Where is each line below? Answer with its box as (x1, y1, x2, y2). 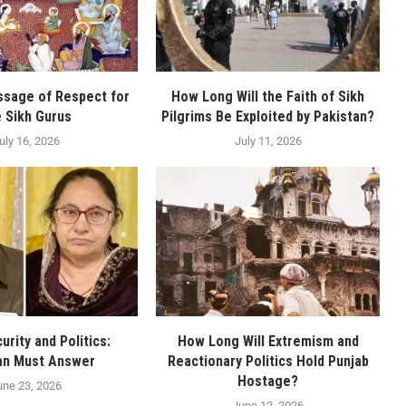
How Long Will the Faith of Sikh (171, 88, 365, 106)
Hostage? (237, 372, 299, 390)
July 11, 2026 (234, 134, 302, 149)
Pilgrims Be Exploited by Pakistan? (161, 108, 375, 126)
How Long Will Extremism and (177, 332, 359, 350)
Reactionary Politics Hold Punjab (167, 352, 369, 370)
